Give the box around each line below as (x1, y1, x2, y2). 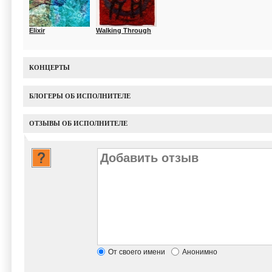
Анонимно (182, 248, 217, 256)
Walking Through (96, 27, 151, 34)
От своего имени (108, 248, 165, 256)
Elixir (29, 27, 45, 34)
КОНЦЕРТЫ (29, 64, 70, 71)
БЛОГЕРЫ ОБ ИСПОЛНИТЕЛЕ (29, 92, 131, 100)
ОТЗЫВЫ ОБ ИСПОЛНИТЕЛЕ (29, 120, 127, 127)
